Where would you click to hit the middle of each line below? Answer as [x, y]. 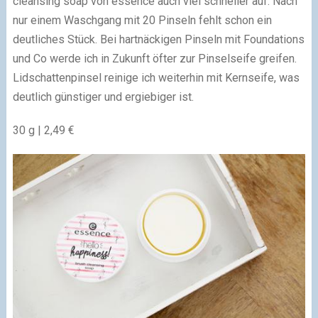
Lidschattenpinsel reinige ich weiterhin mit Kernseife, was [156, 77]
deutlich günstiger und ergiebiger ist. [103, 97]
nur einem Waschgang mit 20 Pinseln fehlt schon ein [142, 20]
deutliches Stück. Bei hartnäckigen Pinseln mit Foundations [158, 39]
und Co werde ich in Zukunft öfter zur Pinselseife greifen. [154, 58]
